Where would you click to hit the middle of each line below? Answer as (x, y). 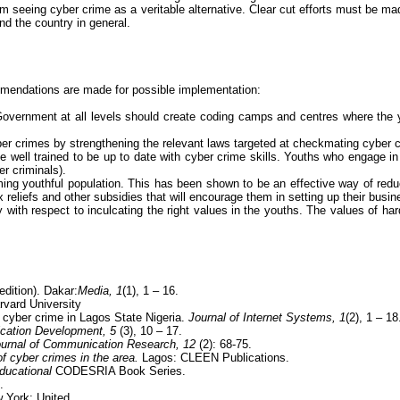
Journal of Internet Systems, (262, 317)
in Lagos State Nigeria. (124, 317)
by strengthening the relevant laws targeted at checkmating (206, 143)
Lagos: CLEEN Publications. (214, 358)
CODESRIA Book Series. (119, 371)
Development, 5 (77, 331)
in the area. (108, 358)
